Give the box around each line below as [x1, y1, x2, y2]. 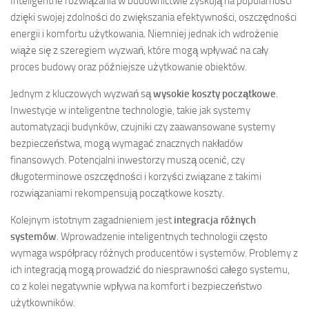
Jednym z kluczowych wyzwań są [10, 87, 153, 100]
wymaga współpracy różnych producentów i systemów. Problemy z [10, 246, 298, 259]
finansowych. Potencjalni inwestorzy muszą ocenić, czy [10, 153, 245, 166]
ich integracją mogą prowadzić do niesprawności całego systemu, [10, 263, 290, 276]
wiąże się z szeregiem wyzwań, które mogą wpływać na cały [10, 43, 268, 57]
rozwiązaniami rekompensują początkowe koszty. [10, 186, 224, 199]
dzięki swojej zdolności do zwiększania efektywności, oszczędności [10, 10, 297, 23]
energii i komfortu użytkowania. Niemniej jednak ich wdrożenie [10, 27, 279, 40]
